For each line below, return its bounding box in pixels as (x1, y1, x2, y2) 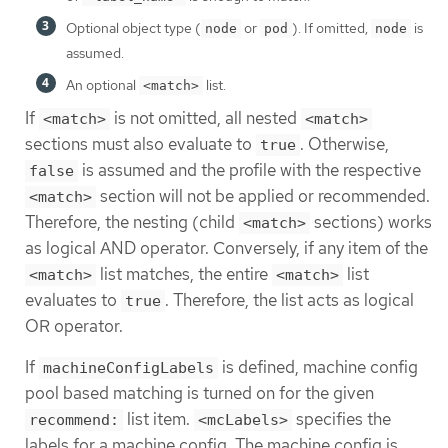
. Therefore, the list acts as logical (165, 288, 414, 311)
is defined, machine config (218, 355, 418, 378)
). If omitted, (292, 18, 371, 37)
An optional (66, 75, 139, 94)
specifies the (292, 407, 391, 430)
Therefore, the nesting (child (25, 210, 239, 233)
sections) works (310, 210, 432, 233)
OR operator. (25, 314, 123, 337)
